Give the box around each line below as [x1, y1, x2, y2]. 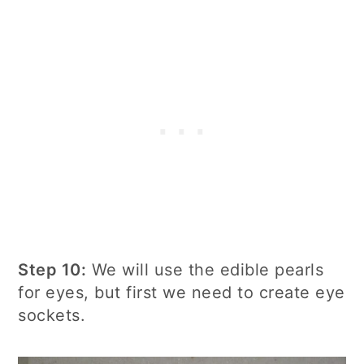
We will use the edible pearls [86, 260, 324, 280]
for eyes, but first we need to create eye [18, 283, 345, 303]
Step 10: [18, 260, 87, 280]
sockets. [18, 305, 86, 326]
